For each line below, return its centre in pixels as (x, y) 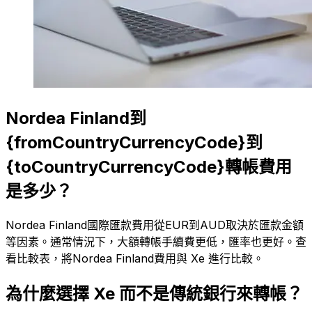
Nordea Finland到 (76, 118)
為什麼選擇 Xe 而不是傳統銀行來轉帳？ (154, 293)
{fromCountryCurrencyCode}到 (134, 142)
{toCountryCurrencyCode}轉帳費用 (149, 166)
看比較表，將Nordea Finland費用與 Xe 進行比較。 (135, 258)
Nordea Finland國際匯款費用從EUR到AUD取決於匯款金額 (155, 225)
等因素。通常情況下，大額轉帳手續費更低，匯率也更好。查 (156, 241)
